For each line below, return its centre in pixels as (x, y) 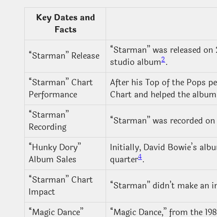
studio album (136, 62)
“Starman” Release (64, 56)
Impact (42, 192)
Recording (47, 127)
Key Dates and (65, 17)
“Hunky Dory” (55, 147)
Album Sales (53, 159)
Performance (53, 94)
